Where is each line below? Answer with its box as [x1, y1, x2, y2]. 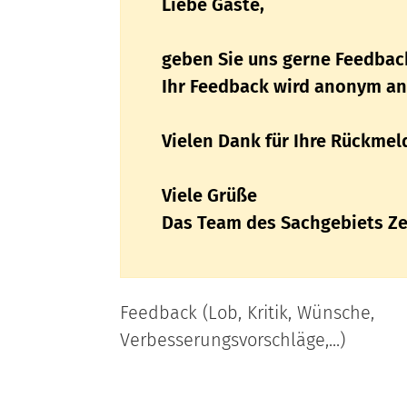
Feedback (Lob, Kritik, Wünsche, [120, 302, 374, 323]
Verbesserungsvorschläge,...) [120, 329, 351, 351]
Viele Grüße [162, 184, 257, 206]
